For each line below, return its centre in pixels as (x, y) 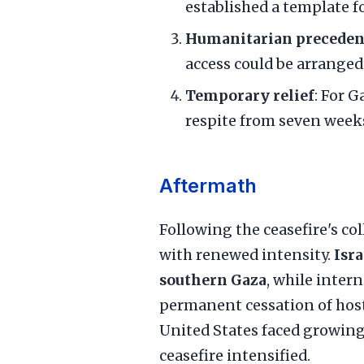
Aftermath (208, 186)
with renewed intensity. (247, 255)
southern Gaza (213, 280)
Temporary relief (250, 96)
